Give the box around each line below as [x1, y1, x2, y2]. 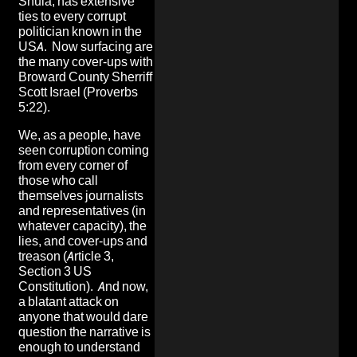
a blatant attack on [18, 293, 119, 309]
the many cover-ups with [18, 53, 153, 69]
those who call [18, 172, 98, 188]
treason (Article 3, [18, 248, 114, 264]
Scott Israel [18, 84, 80, 100]
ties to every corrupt [18, 8, 126, 24]
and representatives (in [18, 202, 146, 218]
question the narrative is [18, 324, 151, 339]
